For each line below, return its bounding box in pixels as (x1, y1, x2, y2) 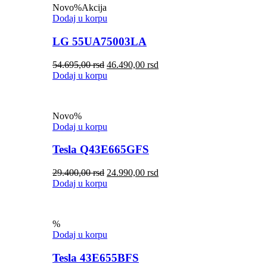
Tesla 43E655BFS (52, 251, 139, 264)
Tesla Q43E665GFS (52, 143, 149, 156)
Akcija (82, 2, 107, 13)
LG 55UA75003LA (52, 35, 147, 48)
